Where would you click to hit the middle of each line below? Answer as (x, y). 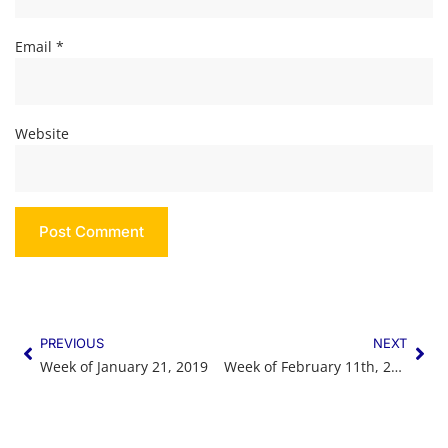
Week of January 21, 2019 (124, 366)
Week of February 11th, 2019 (396, 366)
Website (42, 133)
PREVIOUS (72, 342)
